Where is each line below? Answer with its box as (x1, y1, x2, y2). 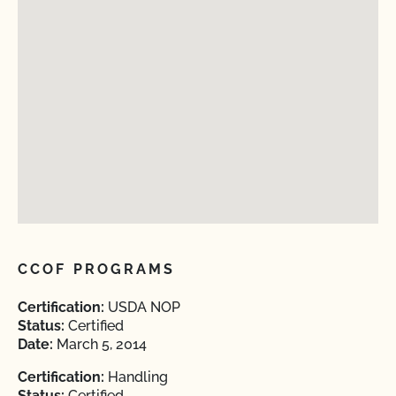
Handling (104, 369, 168, 385)
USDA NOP (104, 299, 180, 316)
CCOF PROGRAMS (18, 261, 176, 278)
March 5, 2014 (53, 336, 147, 353)
